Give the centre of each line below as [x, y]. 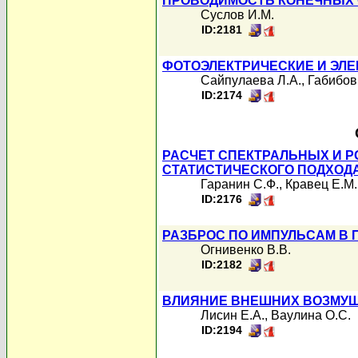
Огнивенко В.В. [246, 250]
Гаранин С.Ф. [240, 184]
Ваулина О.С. [311, 315]
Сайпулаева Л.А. [251, 80]
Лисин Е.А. [233, 315]
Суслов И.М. [237, 15]
